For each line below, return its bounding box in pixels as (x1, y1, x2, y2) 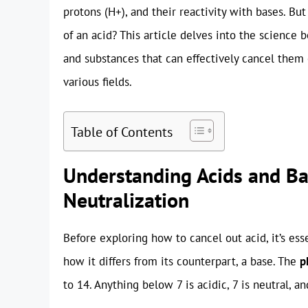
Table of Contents (71, 122, 173, 141)
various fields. (63, 74, 132, 90)
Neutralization (63, 186, 189, 213)
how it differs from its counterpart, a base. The (63, 253, 300, 269)
